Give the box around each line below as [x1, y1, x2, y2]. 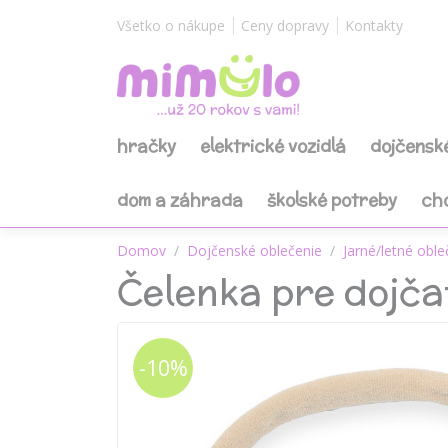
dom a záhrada [117, 188, 243, 212]
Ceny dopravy [241, 16, 329, 35]
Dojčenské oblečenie [187, 241, 322, 260]
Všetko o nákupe [117, 16, 225, 35]
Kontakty [345, 16, 403, 35]
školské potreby [267, 188, 397, 212]
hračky [117, 134, 176, 158]
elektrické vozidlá [200, 134, 346, 158]
